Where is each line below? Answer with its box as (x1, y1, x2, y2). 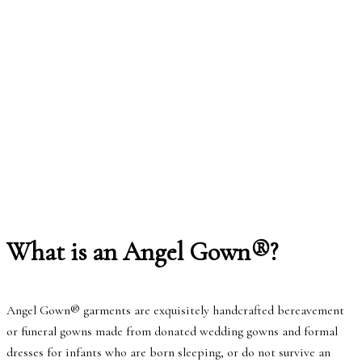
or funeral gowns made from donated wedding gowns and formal (6, 322, 338, 339)
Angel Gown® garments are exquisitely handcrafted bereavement (6, 301, 344, 318)
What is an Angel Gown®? (6, 235, 278, 267)
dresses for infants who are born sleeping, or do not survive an (6, 343, 330, 360)
